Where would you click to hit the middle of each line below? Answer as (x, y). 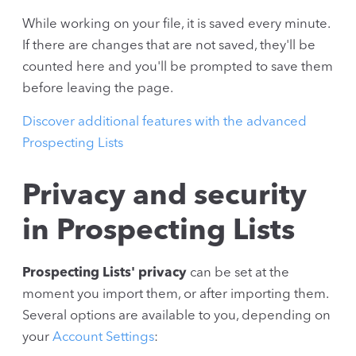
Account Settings (103, 337)
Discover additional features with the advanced (164, 122)
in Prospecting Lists (159, 231)
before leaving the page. (98, 89)
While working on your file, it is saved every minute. (176, 25)
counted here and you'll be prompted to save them (178, 68)
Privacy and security (164, 196)
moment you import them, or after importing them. (175, 294)
